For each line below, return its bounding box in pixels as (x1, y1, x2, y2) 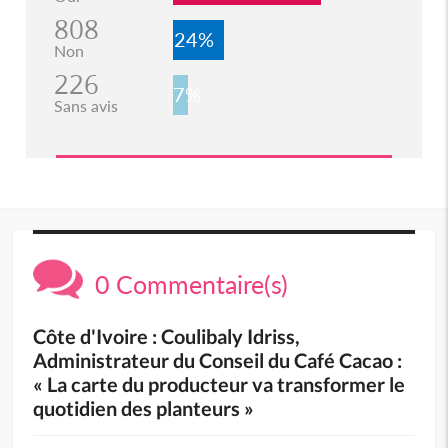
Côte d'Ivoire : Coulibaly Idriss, (33, 324, 301, 349)
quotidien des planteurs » (33, 396, 255, 421)
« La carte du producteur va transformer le (33, 372, 406, 397)
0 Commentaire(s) (83, 269, 289, 300)
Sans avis (53, 96, 118, 116)
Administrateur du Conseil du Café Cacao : (33, 348, 403, 373)
